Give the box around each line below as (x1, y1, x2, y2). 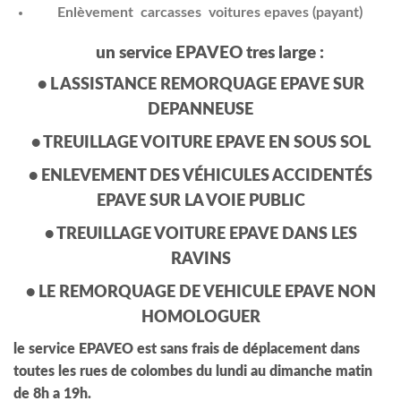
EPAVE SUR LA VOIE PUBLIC (96, 193, 305, 210)
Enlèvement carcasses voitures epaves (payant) (56, 5, 363, 21)
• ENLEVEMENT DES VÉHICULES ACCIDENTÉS (29, 168, 372, 185)
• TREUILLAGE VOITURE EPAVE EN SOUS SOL (30, 135, 371, 152)
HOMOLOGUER (141, 310, 260, 327)
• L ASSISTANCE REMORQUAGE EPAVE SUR (37, 77, 364, 94)
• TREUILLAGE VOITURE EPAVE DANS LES (44, 226, 357, 243)
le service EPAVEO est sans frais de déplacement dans (13, 342, 360, 357)
